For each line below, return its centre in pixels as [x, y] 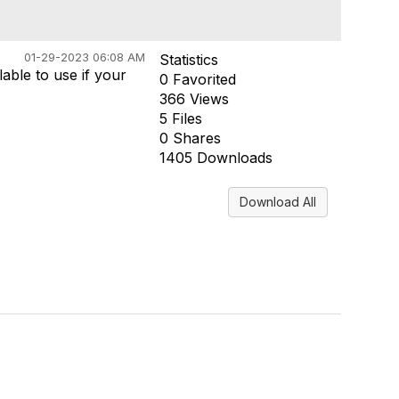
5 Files [180, 118]
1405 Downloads [216, 158]
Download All [278, 202]
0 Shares [190, 138]
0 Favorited [197, 79]
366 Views [194, 99]
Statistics [188, 60]
